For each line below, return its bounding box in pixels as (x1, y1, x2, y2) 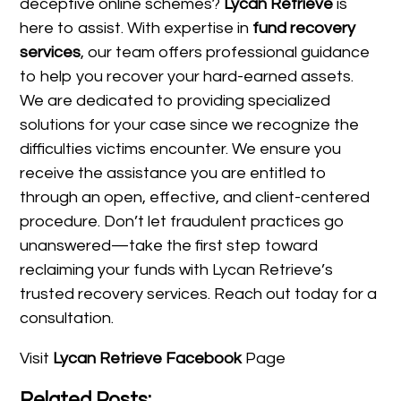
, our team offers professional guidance (81, 43, 371, 61)
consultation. (20, 309, 115, 327)
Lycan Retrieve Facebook (53, 349, 243, 367)
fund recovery (252, 19, 356, 37)
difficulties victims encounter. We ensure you (20, 140, 342, 158)
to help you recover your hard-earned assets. (20, 67, 354, 85)
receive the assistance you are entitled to (20, 164, 328, 182)
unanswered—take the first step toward (20, 236, 319, 254)
